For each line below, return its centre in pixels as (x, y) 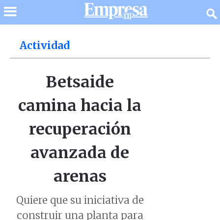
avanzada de (80, 153)
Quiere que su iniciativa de (80, 200)
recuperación (80, 129)
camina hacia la (80, 106)
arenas (80, 176)
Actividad (45, 46)
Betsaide (80, 82)
